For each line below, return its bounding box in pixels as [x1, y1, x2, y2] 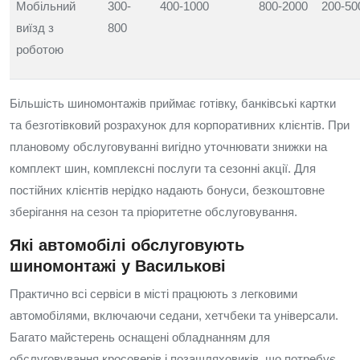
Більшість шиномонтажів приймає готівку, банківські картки [10, 96, 336, 110]
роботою [16, 43, 63, 56]
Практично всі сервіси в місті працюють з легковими [10, 287, 297, 301]
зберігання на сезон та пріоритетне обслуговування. [10, 205, 297, 219]
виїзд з [16, 21, 54, 35]
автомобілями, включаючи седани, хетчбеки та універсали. [10, 309, 338, 322]
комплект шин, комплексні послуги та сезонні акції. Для [10, 162, 316, 175]
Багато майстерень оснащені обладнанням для [10, 330, 270, 344]
